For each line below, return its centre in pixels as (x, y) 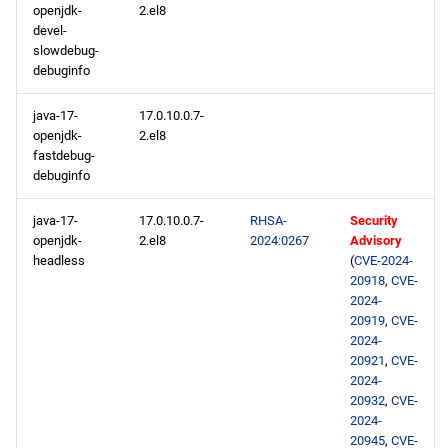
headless (59, 260)
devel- (50, 30)
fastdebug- (64, 155)
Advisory (376, 240)
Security (374, 220)
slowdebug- (66, 50)
